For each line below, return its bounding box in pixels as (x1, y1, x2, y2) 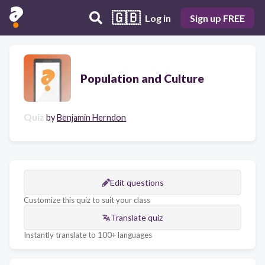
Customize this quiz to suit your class (24, 195, 150, 205)
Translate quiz (111, 212, 163, 222)
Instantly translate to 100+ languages (24, 230, 152, 240)
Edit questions (109, 177, 164, 188)
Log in (145, 12, 171, 24)
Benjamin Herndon (57, 112, 126, 122)
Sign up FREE (190, 12, 245, 24)
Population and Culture (80, 71, 204, 85)
